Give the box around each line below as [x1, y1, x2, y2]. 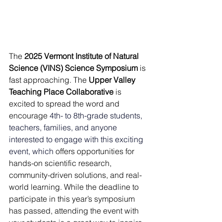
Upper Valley [89, 75, 137, 85]
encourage [9, 111, 50, 120]
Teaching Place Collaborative [9, 87, 113, 97]
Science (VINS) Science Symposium [9, 63, 138, 73]
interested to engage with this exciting [9, 134, 145, 144]
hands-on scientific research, [9, 158, 113, 168]
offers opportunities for [55, 146, 136, 156]
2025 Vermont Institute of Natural [24, 51, 141, 61]
